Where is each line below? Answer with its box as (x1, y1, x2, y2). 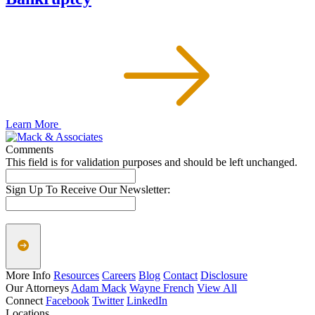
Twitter (92, 295, 124, 307)
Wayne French (129, 282, 194, 295)
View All (197, 282, 237, 295)
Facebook (46, 295, 89, 307)
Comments (6, 143, 53, 156)
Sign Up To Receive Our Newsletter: (6, 184, 170, 196)
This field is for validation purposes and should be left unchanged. (6, 156, 297, 169)
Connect (6, 295, 43, 307)
